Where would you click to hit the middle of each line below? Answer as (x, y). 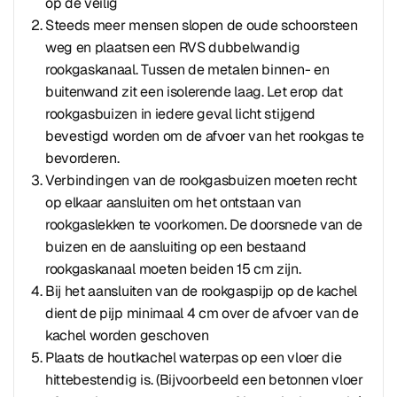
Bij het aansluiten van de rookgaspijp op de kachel (201, 291)
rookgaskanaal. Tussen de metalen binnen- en (187, 70)
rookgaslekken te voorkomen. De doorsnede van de (204, 225)
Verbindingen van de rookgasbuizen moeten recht (201, 180)
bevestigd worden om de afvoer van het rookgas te (205, 136)
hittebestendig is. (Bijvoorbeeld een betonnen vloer (204, 380)
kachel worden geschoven (127, 335)
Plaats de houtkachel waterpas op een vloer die (194, 358)
